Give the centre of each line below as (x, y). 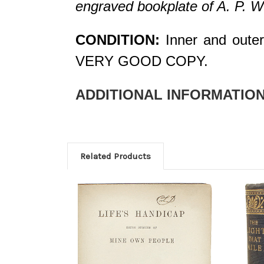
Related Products (115, 156)
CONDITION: (118, 39)
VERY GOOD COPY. (142, 61)
